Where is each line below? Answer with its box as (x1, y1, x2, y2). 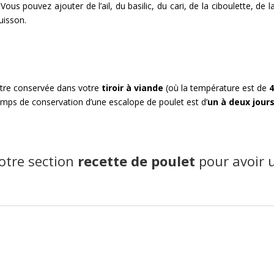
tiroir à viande (102, 81, 164, 94)
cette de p (92, 151, 160, 170)
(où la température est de (163, 81, 270, 94)
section (28, 151, 78, 170)
